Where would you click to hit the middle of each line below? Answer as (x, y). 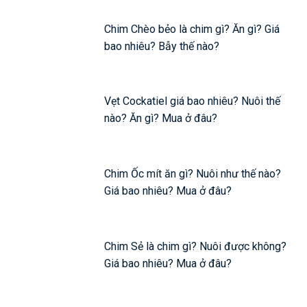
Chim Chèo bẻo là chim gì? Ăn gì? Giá (192, 29)
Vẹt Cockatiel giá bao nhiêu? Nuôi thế (193, 101)
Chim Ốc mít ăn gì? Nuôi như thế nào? (193, 173)
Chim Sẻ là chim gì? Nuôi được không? (196, 246)
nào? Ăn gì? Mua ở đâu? (161, 119)
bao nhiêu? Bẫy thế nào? (162, 46)
